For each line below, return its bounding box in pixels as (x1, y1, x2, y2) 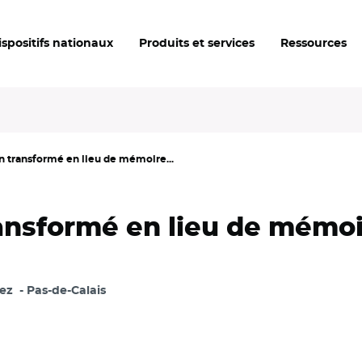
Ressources (280, 37, 347, 49)
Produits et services (139, 37, 255, 49)
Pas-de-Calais (27, 285, 106, 297)
